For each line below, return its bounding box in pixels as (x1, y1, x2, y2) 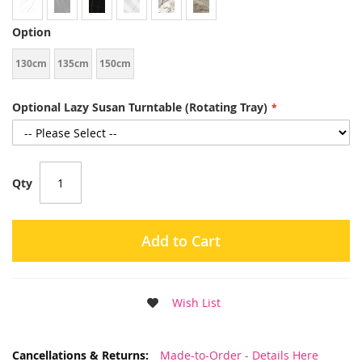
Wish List (171, 295, 221, 311)
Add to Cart (141, 231, 221, 251)
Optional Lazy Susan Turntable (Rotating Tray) (12, 99, 267, 116)
